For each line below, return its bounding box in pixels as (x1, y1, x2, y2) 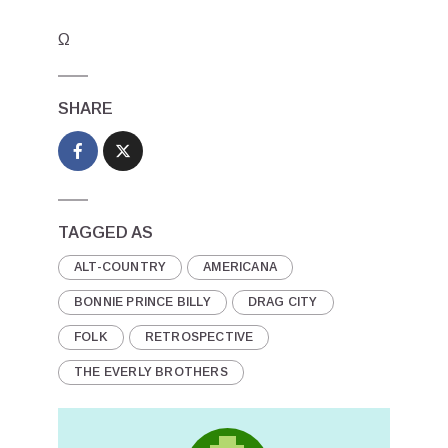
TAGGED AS (58, 223, 153, 241)
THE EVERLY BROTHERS (74, 364, 228, 379)
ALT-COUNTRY (74, 259, 167, 274)
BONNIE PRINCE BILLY (74, 294, 211, 309)
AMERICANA (203, 259, 278, 274)
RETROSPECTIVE (144, 329, 254, 344)
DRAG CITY (247, 294, 318, 309)
